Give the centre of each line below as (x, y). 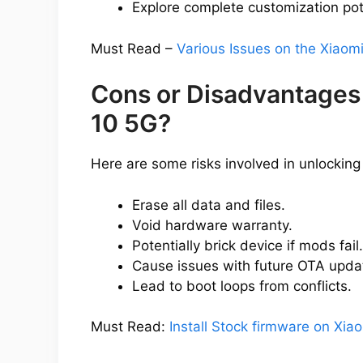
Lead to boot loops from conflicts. (242, 286)
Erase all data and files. (209, 205)
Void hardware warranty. (212, 225)
